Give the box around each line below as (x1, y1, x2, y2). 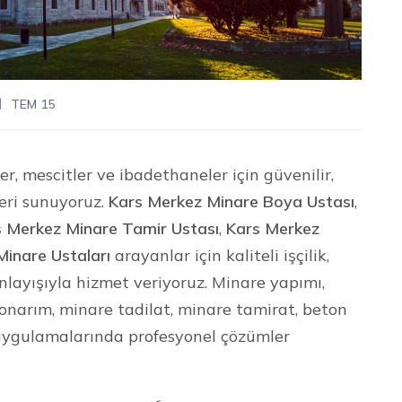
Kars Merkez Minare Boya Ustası (109, 190, 355, 212)
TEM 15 (11, 95, 56, 112)
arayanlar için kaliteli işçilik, (110, 244, 330, 266)
